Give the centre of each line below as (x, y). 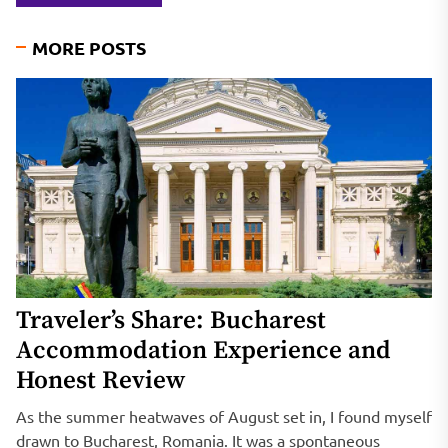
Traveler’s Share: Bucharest (171, 320)
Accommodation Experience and (203, 350)
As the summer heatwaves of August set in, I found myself (224, 415)
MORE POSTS (89, 47)
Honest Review (100, 380)
